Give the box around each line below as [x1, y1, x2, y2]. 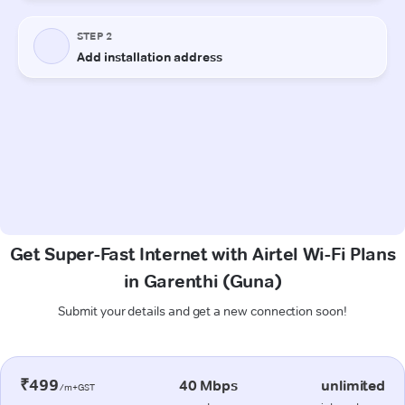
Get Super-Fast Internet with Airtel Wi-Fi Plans [9, 242, 396, 265]
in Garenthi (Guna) [123, 269, 282, 292]
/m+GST [58, 381, 96, 393]
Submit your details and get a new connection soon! [58, 302, 347, 319]
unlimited [321, 376, 385, 394]
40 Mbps [178, 376, 238, 394]
